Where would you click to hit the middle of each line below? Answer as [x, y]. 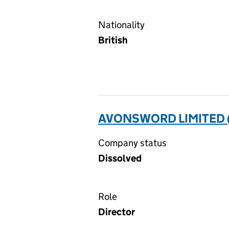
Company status [132, 143]
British [113, 40]
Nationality [121, 25]
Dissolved [120, 158]
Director [117, 212]
